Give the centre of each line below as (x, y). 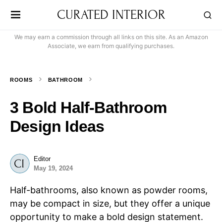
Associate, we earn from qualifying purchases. (111, 46)
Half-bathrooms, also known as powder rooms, (109, 190)
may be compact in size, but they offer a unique (110, 203)
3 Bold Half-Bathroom (88, 108)
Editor (42, 159)
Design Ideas (57, 126)
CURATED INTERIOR (111, 15)
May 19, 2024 (53, 168)
